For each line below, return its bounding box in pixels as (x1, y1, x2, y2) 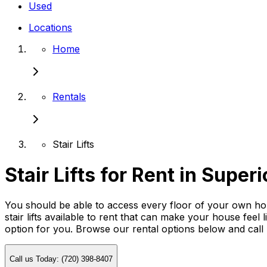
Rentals (52, 91, 86, 103)
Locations (29, 21, 72, 34)
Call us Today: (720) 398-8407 (10, 254, 113, 263)
